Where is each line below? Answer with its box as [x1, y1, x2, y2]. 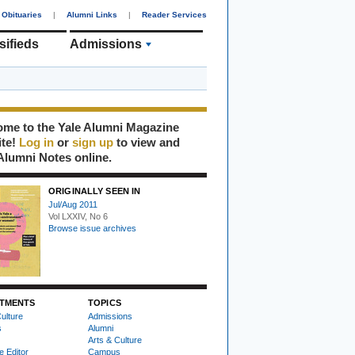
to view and [113, 136, 180, 149]
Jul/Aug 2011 [48, 200, 97, 209]
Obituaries [2, 10, 42, 19]
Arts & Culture [88, 335, 142, 345]
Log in [19, 136, 54, 149]
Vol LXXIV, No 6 [48, 212, 108, 221]
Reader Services [142, 10, 207, 19]
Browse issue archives [48, 223, 136, 233]
